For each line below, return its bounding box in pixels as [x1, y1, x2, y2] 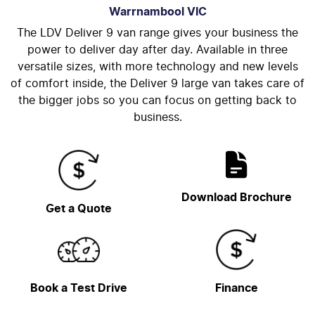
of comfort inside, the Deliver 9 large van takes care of [11, 78, 304, 89]
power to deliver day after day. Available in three [27, 44, 288, 56]
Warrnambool [108, 6, 184, 18]
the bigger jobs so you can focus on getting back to [18, 95, 297, 106]
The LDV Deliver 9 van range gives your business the [17, 27, 298, 39]
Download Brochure [181, 192, 292, 203]
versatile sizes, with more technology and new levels [17, 61, 298, 72]
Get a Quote [46, 203, 112, 214]
